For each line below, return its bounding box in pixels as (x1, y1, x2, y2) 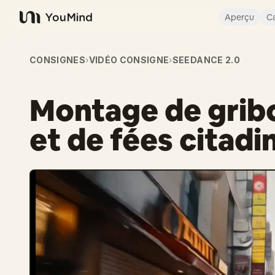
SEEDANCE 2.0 (172, 55, 240, 65)
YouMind (19, 17, 60, 30)
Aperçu (224, 12, 254, 23)
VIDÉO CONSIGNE (88, 55, 169, 65)
